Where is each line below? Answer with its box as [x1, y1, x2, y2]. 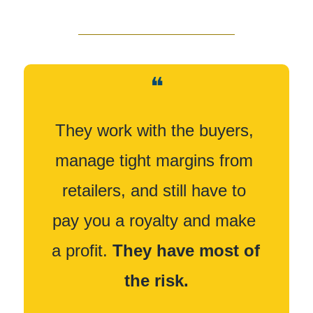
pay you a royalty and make [52, 211, 256, 231]
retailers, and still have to [62, 181, 246, 201]
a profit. [52, 241, 112, 261]
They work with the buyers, [54, 121, 254, 140]
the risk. [124, 271, 189, 291]
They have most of [112, 241, 260, 261]
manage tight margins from [55, 151, 253, 170]
